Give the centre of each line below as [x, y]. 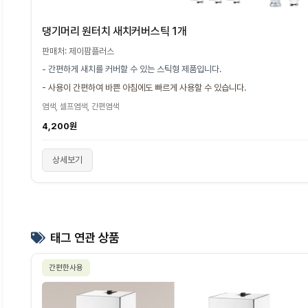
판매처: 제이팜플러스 [78, 51]
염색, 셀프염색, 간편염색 [80, 106]
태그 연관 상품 [85, 237]
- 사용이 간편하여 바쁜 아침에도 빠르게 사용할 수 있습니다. [144, 87]
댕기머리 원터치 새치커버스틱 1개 [114, 31]
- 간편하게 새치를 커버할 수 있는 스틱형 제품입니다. [132, 69]
